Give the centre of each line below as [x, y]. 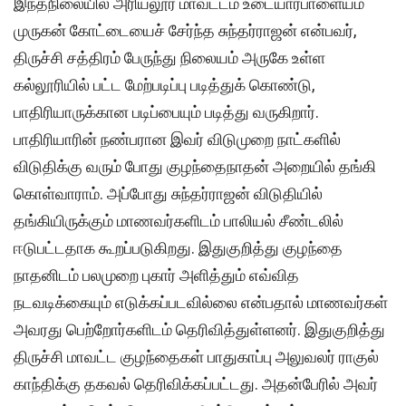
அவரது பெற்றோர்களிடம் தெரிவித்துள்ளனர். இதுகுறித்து [199, 330]
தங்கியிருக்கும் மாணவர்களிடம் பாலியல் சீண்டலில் [179, 221]
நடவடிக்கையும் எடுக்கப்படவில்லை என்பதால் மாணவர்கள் [201, 303]
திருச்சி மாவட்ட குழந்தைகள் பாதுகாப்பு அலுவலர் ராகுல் [196, 357]
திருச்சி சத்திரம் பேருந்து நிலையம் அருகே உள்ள [169, 58]
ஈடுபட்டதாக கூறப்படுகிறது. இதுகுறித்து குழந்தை [178, 248]
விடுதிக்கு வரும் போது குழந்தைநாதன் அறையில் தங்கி [195, 167]
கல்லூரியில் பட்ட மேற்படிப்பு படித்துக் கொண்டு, [164, 85]
